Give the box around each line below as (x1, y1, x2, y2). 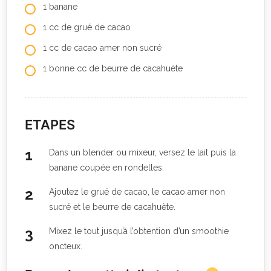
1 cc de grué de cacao (43, 22, 131, 32)
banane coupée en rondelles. (49, 162, 164, 172)
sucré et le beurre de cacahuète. (49, 201, 175, 212)
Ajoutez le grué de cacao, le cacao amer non (49, 186, 225, 197)
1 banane (43, 1, 77, 11)
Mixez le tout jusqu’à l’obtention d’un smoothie (49, 226, 229, 236)
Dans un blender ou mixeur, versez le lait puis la (49, 147, 236, 157)
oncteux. (49, 241, 82, 251)
